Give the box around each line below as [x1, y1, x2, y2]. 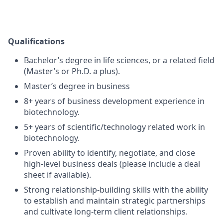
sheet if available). [24, 169, 91, 180]
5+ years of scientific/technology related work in [24, 121, 205, 132]
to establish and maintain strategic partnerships [24, 195, 206, 206]
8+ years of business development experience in [24, 95, 205, 107]
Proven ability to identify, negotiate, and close [24, 147, 195, 158]
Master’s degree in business [24, 80, 130, 92]
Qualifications [8, 35, 65, 47]
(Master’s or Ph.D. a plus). [24, 65, 120, 77]
